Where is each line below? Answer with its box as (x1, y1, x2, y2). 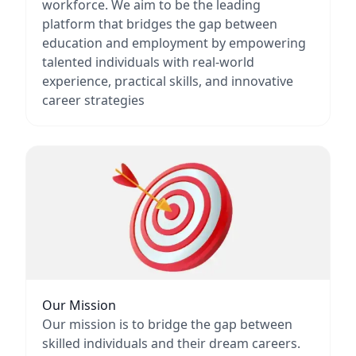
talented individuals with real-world (42, 53, 254, 71)
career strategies (42, 91, 145, 109)
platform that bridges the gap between (42, 15, 277, 33)
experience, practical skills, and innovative (42, 72, 293, 90)
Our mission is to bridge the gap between (42, 315, 292, 333)
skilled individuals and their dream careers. (42, 335, 300, 352)
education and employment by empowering (42, 34, 306, 52)
